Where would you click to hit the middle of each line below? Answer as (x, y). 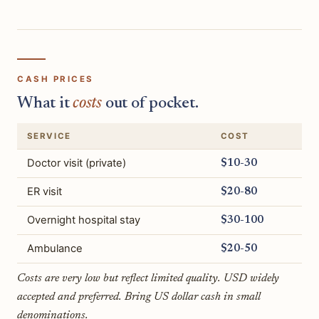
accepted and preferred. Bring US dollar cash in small (139, 297)
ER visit (44, 192)
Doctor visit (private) (76, 163)
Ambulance (54, 249)
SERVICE (49, 136)
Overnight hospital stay (83, 220)
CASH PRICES (56, 79)
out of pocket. (150, 104)
